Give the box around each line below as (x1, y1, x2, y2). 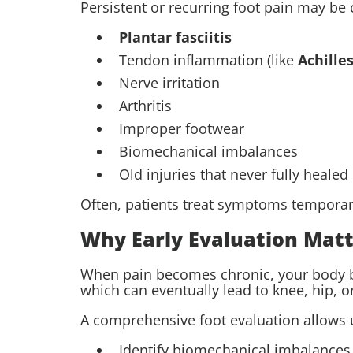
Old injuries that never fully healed (119, 164, 348, 184)
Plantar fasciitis (119, 27, 232, 46)
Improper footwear (119, 118, 244, 138)
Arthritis (119, 95, 172, 115)
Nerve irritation (119, 72, 220, 92)
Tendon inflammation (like (119, 50, 294, 69)
